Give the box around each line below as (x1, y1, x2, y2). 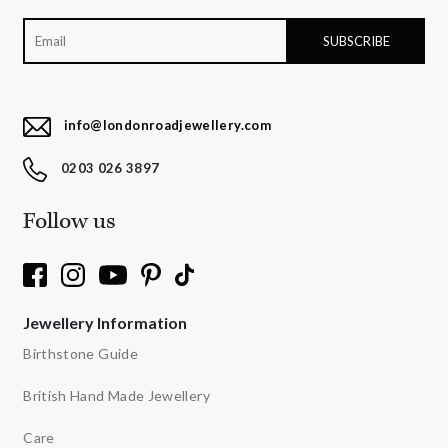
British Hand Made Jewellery (23, 387, 210, 405)
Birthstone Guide (23, 345, 138, 363)
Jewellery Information (23, 313, 188, 333)
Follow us (23, 206, 117, 236)
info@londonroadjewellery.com (63, 117, 272, 134)
